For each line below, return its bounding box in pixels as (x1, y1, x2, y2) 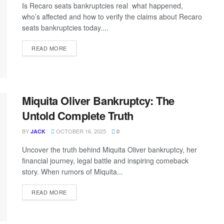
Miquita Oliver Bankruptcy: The (22, 92, 174, 108)
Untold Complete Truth (22, 107, 133, 123)
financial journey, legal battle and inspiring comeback (22, 155, 188, 165)
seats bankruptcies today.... (22, 22, 108, 33)
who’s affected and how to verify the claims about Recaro (22, 11, 202, 22)
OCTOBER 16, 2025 (54, 126, 106, 135)
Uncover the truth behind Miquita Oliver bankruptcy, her (22, 144, 197, 154)
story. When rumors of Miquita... (22, 166, 123, 176)
